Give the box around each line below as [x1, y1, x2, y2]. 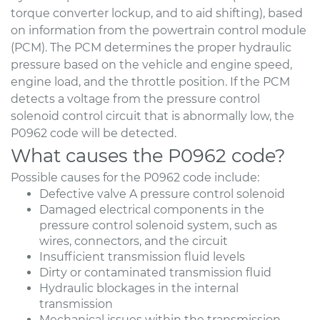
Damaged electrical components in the [39, 202, 264, 216]
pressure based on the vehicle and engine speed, [11, 57, 292, 71]
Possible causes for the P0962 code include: [11, 170, 259, 184]
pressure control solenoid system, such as [39, 218, 277, 232]
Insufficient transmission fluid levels [39, 249, 245, 264]
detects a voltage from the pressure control [11, 91, 260, 106]
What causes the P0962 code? [11, 144, 286, 166]
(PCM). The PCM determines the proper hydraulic [11, 40, 291, 54]
